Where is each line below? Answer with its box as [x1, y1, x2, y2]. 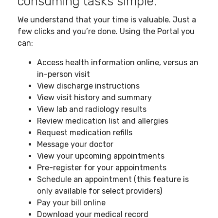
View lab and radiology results [37, 105, 146, 114]
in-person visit [37, 70, 90, 79]
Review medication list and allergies [37, 116, 168, 126]
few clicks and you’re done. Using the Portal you [18, 27, 195, 36]
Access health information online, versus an [37, 58, 199, 68]
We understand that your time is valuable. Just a [18, 15, 196, 25]
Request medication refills [37, 128, 132, 138]
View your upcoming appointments [37, 151, 164, 161]
